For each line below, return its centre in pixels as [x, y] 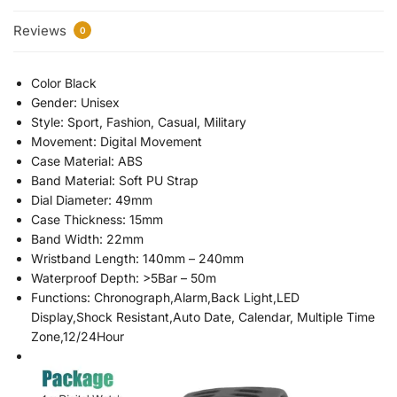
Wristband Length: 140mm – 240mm [137, 258]
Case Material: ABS [87, 160]
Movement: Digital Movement [117, 141]
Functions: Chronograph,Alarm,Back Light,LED [165, 297]
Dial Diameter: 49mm [92, 199]
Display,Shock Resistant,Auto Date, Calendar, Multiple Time [203, 316]
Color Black [64, 82]
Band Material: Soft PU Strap [115, 180]
